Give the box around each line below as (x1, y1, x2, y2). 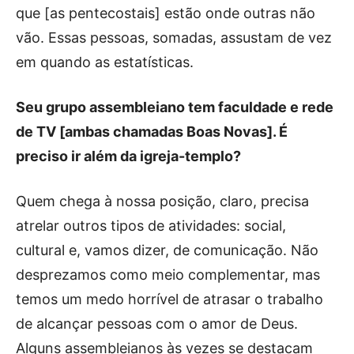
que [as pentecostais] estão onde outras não (16, 4, 315, 21)
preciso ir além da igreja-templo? (16, 147, 244, 164)
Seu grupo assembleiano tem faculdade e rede (16, 98, 333, 115)
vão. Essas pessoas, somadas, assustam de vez (16, 28, 332, 46)
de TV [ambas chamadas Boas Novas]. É (16, 122, 288, 140)
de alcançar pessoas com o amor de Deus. (16, 314, 298, 332)
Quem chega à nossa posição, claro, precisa (16, 192, 309, 209)
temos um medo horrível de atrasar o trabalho (16, 290, 323, 307)
